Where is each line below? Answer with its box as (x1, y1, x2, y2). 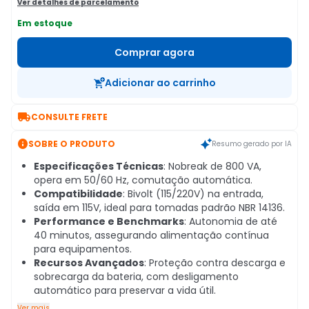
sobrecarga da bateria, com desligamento (34, 270, 239, 283)
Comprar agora (114, 46, 195, 59)
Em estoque (17, 17, 72, 29)
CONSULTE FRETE (31, 111, 108, 123)
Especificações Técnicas (34, 159, 163, 173)
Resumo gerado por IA (212, 138, 292, 149)
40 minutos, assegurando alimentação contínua (34, 228, 269, 242)
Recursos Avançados (34, 256, 144, 270)
